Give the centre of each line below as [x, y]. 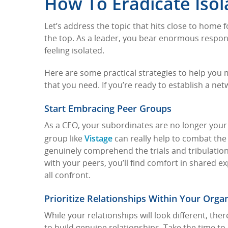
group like [64, 140]
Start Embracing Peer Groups [108, 109]
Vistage [98, 139]
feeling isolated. [74, 52]
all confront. [67, 176]
